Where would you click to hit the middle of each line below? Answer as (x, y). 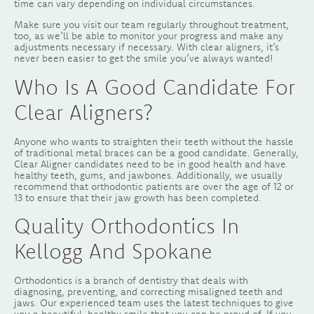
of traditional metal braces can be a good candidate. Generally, (156, 152)
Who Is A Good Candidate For (155, 87)
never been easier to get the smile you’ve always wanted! (144, 59)
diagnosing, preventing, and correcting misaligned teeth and (148, 292)
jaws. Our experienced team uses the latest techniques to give (154, 303)
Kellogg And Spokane (113, 251)
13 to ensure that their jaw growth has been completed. (139, 197)
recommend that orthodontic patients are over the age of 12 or (154, 186)
